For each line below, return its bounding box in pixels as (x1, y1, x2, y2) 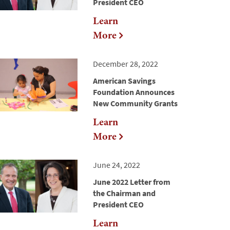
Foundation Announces (93, 87, 175, 98)
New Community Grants (93, 98, 178, 109)
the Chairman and (93, 188, 156, 199)
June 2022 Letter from (93, 177, 170, 187)
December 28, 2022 (93, 59, 158, 69)
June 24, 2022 (93, 160, 140, 170)
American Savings (93, 75, 156, 86)
